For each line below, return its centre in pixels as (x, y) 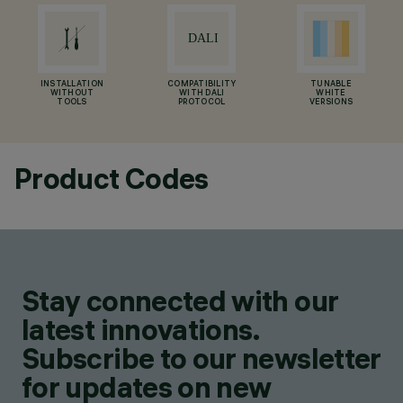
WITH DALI (202, 94)
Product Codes (112, 179)
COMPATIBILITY (202, 85)
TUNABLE (331, 85)
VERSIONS (331, 103)
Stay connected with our (180, 301)
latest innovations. (141, 330)
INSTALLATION (72, 85)
